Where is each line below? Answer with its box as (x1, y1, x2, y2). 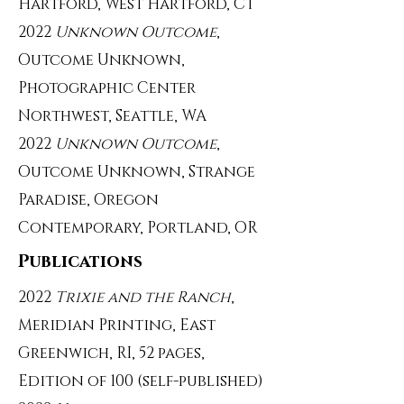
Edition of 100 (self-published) (18, 371, 263, 391)
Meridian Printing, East (18, 315, 216, 335)
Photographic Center (18, 78, 196, 98)
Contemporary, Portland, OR (18, 217, 258, 238)
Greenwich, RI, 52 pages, (18, 343, 205, 363)
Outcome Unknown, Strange (18, 161, 255, 182)
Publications (18, 251, 142, 273)
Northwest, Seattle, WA (18, 106, 207, 126)
